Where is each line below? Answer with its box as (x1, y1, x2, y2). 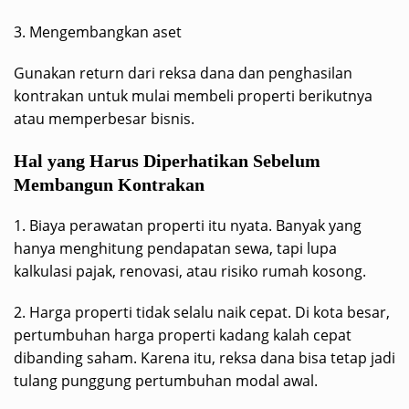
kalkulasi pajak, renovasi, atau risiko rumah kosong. (14, 260, 366, 281)
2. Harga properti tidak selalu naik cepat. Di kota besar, (14, 301, 390, 322)
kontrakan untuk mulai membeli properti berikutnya (14, 85, 372, 106)
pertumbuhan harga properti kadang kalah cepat (14, 324, 351, 345)
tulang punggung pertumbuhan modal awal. (14, 370, 318, 391)
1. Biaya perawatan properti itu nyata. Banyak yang (14, 215, 362, 236)
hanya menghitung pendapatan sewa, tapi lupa (14, 237, 337, 258)
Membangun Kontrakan (14, 173, 204, 194)
